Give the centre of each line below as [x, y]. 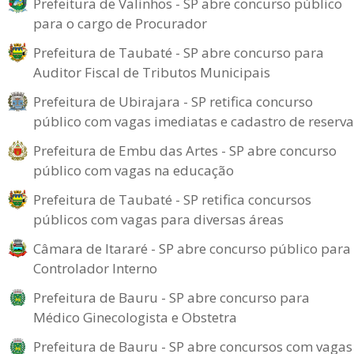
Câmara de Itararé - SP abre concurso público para [192, 248]
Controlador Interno [95, 268]
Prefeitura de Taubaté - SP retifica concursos [172, 199]
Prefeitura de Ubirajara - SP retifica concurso [173, 101]
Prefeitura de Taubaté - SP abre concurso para [179, 52]
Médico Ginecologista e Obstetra [135, 317]
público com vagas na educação [134, 170]
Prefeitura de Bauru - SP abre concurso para [171, 297]
